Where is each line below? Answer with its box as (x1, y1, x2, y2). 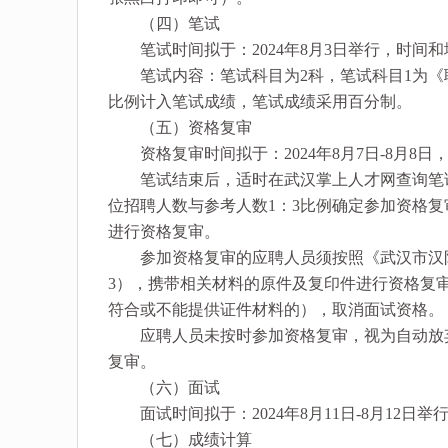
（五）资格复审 (108, 119, 252, 137)
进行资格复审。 (108, 223, 220, 241)
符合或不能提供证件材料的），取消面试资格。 (108, 301, 444, 319)
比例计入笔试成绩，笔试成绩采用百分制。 (108, 93, 412, 111)
